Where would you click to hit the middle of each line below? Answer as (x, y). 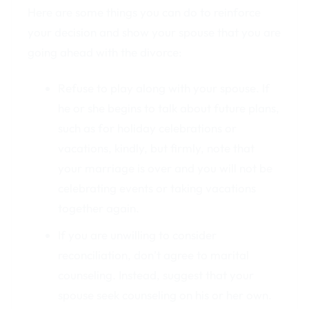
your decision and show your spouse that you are (154, 32)
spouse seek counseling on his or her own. (165, 295)
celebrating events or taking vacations (157, 188)
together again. (98, 208)
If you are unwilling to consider (137, 235)
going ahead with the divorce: (105, 52)
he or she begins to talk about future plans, (168, 108)
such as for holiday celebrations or (147, 128)
